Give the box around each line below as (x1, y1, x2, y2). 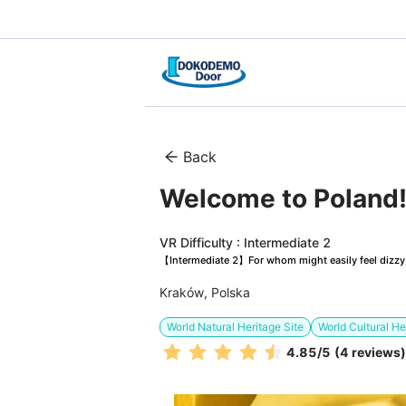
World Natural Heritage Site (167, 320, 304, 334)
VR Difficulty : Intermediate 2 (159, 235, 331, 251)
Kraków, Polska (159, 285, 250, 301)
